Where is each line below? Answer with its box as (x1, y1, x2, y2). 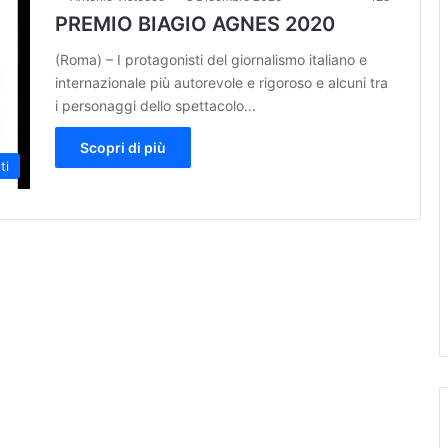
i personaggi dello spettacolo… (55, 96, 256, 114)
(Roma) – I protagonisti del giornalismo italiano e (55, 50, 367, 68)
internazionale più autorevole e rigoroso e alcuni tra (55, 73, 388, 91)
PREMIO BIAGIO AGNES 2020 (55, 11, 335, 36)
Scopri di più (80, 138, 166, 156)
